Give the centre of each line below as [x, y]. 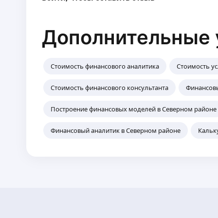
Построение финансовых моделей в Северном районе [134, 109]
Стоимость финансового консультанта [110, 88]
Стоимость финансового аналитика [105, 66]
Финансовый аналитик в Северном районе [116, 130]
